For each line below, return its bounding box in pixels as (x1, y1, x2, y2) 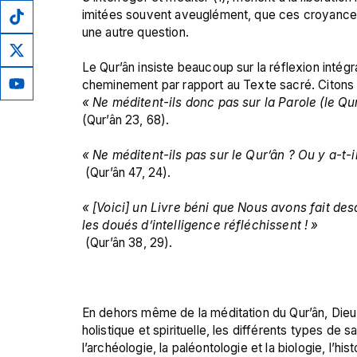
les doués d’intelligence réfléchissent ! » (81, 217, 319, 233)
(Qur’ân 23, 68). (81, 112, 170, 127)
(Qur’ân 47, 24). (81, 164, 171, 180)
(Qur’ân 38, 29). (81, 234, 173, 250)
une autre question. (81, 24, 189, 40)
